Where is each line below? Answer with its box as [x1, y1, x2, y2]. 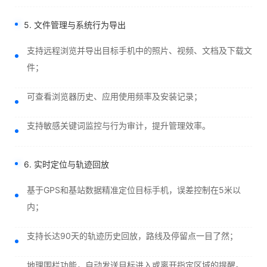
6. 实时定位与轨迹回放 [24, 159, 109, 169]
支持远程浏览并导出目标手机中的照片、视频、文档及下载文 [27, 45, 252, 55]
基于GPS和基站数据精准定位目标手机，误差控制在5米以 [27, 185, 241, 195]
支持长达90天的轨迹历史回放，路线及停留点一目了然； [27, 231, 238, 241]
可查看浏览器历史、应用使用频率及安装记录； [27, 91, 202, 101]
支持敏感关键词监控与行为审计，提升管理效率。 [27, 120, 210, 131]
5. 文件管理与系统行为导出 [24, 20, 126, 30]
